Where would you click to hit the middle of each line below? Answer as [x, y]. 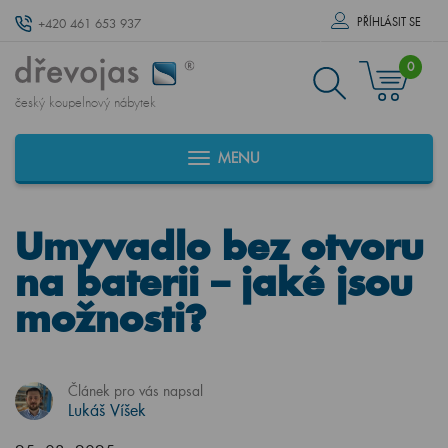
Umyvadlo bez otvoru [219, 246]
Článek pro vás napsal [135, 390]
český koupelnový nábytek [85, 103]
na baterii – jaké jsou [214, 282]
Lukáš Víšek [107, 409]
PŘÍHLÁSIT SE [389, 22]
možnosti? [110, 318]
